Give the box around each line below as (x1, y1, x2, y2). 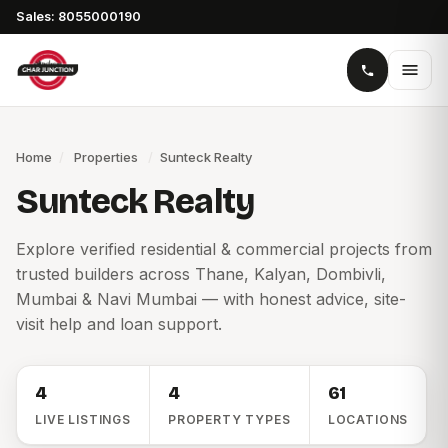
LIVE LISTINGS (35, 412, 131, 427)
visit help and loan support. (16, 314, 222, 334)
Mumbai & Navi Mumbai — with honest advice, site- (16, 289, 406, 309)
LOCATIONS (327, 412, 409, 427)
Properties (74, 149, 138, 165)
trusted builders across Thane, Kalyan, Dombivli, (16, 264, 386, 284)
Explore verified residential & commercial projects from (16, 239, 432, 259)
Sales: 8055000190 (16, 9, 141, 24)
